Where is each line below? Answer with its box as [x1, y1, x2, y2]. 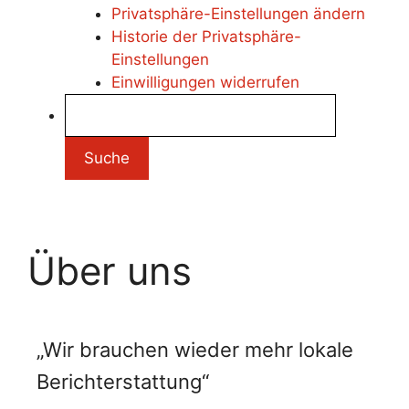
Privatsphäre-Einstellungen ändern [111, 4, 365, 23]
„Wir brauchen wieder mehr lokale [37, 338, 353, 362]
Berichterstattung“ [37, 370, 209, 394]
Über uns [27, 247, 192, 295]
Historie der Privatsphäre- [111, 26, 301, 46]
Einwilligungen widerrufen [111, 72, 299, 91]
